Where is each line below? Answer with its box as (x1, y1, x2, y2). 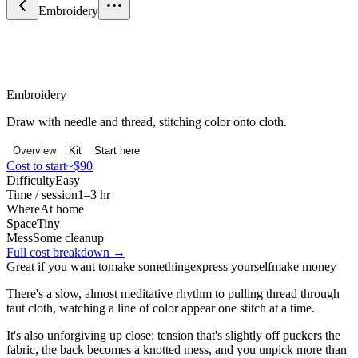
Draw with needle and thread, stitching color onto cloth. (6, 114, 287, 129)
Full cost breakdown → (6, 245, 125, 259)
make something (108, 259, 190, 273)
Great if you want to (6, 259, 108, 273)
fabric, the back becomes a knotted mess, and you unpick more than (6, 342, 347, 356)
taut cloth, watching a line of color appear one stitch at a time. (6, 300, 315, 315)
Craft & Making (6, 73, 87, 87)
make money (272, 259, 336, 273)
